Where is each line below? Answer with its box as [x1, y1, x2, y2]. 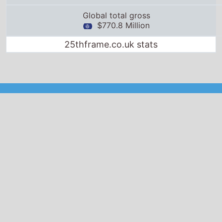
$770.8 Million [92, 20, 150, 30]
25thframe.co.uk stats [64, 39, 158, 50]
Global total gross [83, 10, 150, 20]
